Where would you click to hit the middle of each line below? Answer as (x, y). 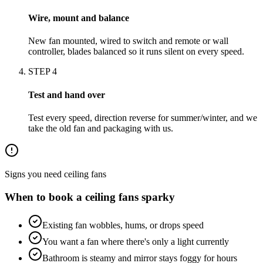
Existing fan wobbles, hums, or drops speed (123, 225)
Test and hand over (67, 95)
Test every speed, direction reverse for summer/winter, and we (143, 117)
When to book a (45, 197)
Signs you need (34, 174)
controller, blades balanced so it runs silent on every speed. (136, 52)
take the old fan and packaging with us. (101, 128)
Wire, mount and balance (79, 18)
